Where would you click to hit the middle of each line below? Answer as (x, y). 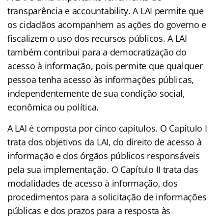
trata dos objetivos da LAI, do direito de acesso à (105, 142)
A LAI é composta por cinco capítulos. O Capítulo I (107, 128)
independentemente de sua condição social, (96, 93)
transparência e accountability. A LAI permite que (106, 11)
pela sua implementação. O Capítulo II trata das (103, 169)
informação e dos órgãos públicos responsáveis (104, 155)
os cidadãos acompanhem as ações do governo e (107, 24)
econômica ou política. (53, 107)
